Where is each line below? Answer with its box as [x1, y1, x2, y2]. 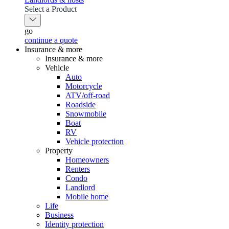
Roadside [65, 100, 96, 109]
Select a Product [25, 5, 77, 13]
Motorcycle [65, 82, 102, 90]
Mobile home [65, 192, 108, 201]
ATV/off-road [65, 91, 110, 100]
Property [45, 146, 73, 155]
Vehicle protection [65, 137, 124, 146]
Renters [65, 165, 90, 173]
